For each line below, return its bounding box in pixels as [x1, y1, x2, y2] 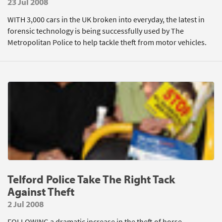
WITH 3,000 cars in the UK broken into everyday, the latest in [7, 14, 205, 25]
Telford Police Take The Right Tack [7, 172, 175, 186]
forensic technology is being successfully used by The [7, 26, 184, 36]
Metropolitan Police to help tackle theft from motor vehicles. [7, 37, 207, 48]
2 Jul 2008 [7, 199, 44, 209]
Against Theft [7, 184, 74, 199]
